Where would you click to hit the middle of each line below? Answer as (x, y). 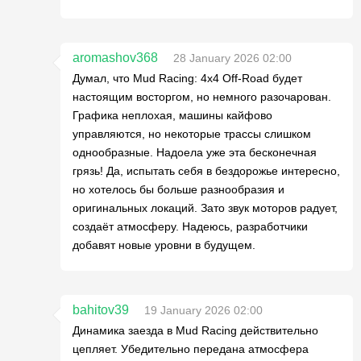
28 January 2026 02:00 (232, 58)
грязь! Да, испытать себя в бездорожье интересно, (206, 171)
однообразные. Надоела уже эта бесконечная (195, 152)
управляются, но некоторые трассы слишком (192, 134)
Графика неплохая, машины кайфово (172, 115)
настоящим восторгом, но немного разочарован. (202, 97)
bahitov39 (101, 310)
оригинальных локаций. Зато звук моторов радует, (205, 208)
